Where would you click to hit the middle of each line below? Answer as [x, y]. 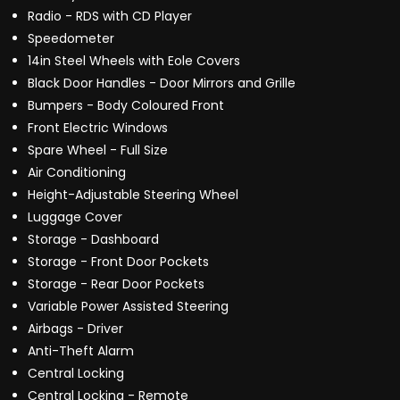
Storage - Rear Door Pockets [116, 284]
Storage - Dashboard [93, 240]
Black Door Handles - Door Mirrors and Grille [162, 83]
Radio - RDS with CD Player [110, 17]
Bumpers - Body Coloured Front [126, 106]
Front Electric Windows [98, 128]
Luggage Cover [75, 217]
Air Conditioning [77, 173]
